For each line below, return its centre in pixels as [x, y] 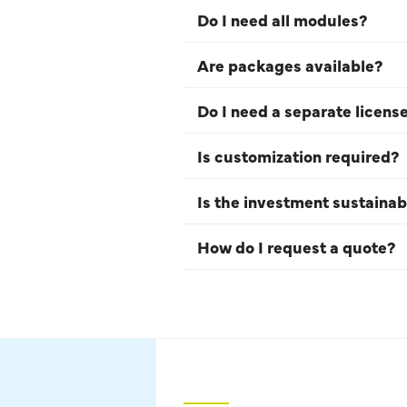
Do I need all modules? [282, 19]
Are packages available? [290, 65]
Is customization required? [298, 155]
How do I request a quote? [296, 246]
